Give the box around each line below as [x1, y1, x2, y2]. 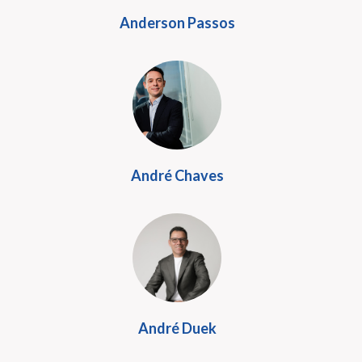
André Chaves [130, 166, 224, 184]
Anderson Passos [119, 14, 235, 32]
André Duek [137, 319, 217, 337]
